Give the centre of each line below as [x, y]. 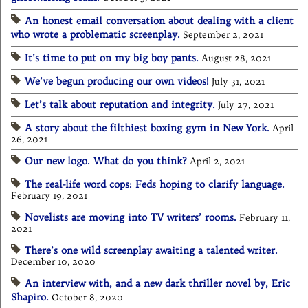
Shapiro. [30, 297]
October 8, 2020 [87, 298]
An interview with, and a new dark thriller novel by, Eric [157, 284]
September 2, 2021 [223, 35]
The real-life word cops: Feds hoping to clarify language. [155, 185]
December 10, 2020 [53, 262]
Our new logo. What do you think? [106, 161]
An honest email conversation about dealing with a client [159, 21]
